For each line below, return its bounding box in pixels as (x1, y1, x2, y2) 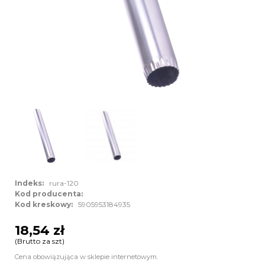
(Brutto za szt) (15, 236, 64, 245)
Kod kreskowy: (15, 200, 76, 209)
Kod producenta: (15, 189, 86, 199)
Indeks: (15, 179, 47, 188)
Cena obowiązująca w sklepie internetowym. (15, 252, 158, 261)
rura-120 (47, 179, 79, 188)
